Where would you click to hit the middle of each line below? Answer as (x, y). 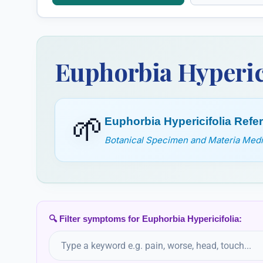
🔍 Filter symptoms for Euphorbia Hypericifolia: (145, 218)
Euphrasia (222, 23)
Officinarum (88, 38)
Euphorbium (89, 23)
